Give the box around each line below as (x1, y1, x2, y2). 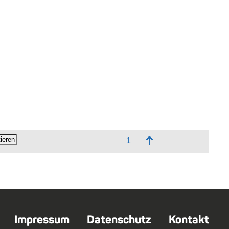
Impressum (14, 214, 70, 226)
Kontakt (169, 214, 209, 226)
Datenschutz (87, 214, 151, 226)
